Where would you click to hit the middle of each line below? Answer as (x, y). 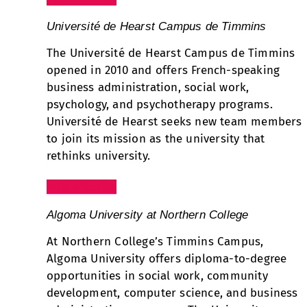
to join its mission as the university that (156, 139)
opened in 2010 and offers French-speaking (163, 71)
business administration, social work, (148, 88)
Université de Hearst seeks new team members (174, 122)
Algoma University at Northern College (148, 215)
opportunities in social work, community (157, 276)
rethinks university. (98, 156)
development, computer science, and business (172, 293)
